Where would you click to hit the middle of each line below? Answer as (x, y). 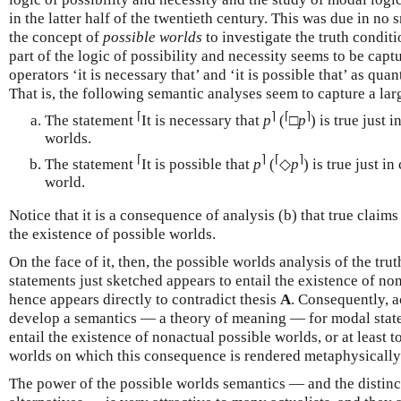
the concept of (56, 38)
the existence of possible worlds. (112, 234)
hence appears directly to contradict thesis (145, 299)
